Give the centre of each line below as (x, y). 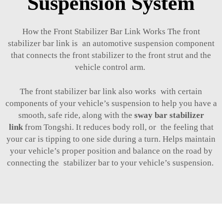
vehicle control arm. (111, 67)
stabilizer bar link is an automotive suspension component (111, 44)
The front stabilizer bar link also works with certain (111, 92)
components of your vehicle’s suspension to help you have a (111, 104)
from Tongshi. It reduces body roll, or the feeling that (119, 127)
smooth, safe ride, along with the (76, 115)
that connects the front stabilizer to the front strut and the (111, 55)
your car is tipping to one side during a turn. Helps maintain (111, 139)
